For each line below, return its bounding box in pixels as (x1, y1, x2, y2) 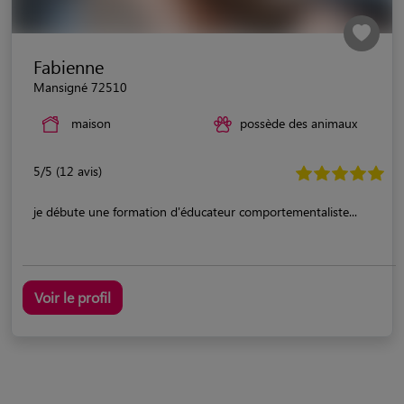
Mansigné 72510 (33, 78, 127, 96)
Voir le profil (34, 287, 111, 307)
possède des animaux (240, 114, 357, 132)
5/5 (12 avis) (33, 161, 102, 179)
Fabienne (33, 53, 104, 78)
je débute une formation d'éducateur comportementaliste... (33, 202, 357, 220)
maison (71, 114, 111, 132)
